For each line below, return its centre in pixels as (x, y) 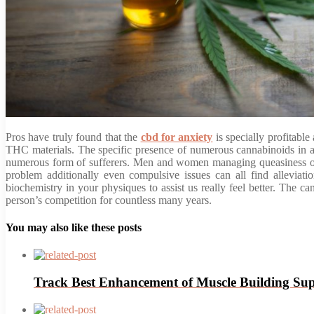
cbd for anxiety (177, 137)
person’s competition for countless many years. (109, 200)
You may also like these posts (74, 228)
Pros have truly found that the (73, 137)
